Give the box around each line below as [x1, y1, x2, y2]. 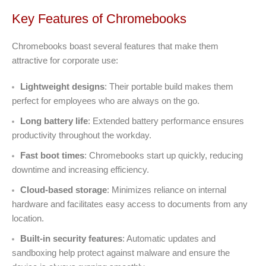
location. [12, 213, 44, 223]
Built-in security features [20, 233, 122, 243]
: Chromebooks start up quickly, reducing [84, 150, 243, 160]
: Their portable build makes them [104, 81, 233, 91]
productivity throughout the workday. [12, 129, 151, 140]
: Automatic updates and [122, 233, 216, 243]
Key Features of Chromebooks [12, 11, 186, 26]
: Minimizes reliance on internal [107, 184, 226, 195]
